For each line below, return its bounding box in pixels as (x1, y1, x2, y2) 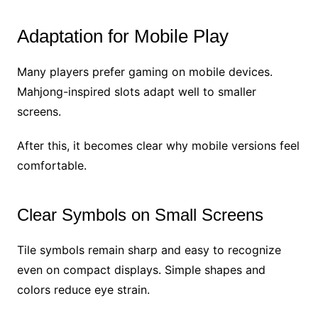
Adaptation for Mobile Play (16, 25, 229, 47)
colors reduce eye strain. (16, 282, 150, 297)
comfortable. (16, 158, 87, 172)
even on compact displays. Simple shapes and (16, 262, 265, 277)
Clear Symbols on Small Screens (16, 204, 263, 224)
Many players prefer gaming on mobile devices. (16, 64, 273, 79)
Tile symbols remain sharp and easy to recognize (16, 242, 281, 257)
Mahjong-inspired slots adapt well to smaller (16, 84, 256, 99)
